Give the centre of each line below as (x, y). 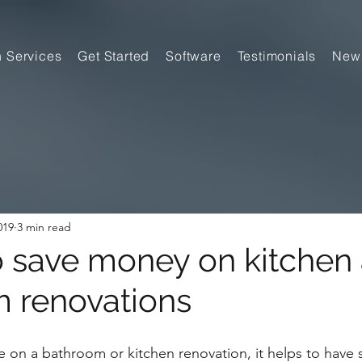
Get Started (114, 56)
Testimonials (277, 56)
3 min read (44, 227)
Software (194, 56)
